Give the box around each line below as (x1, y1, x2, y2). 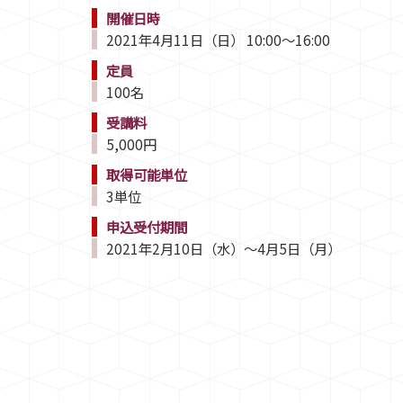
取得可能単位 (106, 165, 187, 185)
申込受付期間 (106, 217, 187, 237)
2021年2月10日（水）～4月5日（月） (106, 238, 341, 259)
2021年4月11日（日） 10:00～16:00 (106, 30, 330, 50)
